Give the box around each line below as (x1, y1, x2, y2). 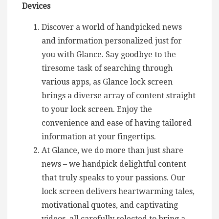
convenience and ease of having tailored (42, 118, 192, 128)
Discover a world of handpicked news (42, 22, 182, 32)
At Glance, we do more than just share (42, 145, 183, 155)
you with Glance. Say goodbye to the (42, 49, 176, 59)
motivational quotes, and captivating (42, 200, 178, 210)
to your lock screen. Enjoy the (42, 104, 152, 114)
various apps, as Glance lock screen (42, 77, 173, 87)
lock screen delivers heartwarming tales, (42, 186, 195, 196)
